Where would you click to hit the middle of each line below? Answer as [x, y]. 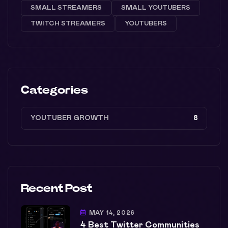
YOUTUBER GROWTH [70, 118]
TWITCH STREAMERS [68, 23]
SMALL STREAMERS [66, 8]
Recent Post [56, 188]
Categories [54, 90]
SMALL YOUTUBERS [156, 8]
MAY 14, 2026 [112, 213]
